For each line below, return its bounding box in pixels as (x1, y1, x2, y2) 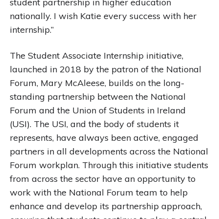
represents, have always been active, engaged (10, 132, 198, 143)
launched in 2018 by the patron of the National (10, 64, 201, 75)
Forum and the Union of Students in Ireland (10, 105, 186, 116)
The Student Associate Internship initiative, (10, 50, 183, 61)
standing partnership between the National (10, 91, 186, 102)
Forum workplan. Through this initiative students (10, 159, 208, 171)
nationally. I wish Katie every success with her (10, 10, 197, 22)
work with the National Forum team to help (10, 187, 188, 198)
